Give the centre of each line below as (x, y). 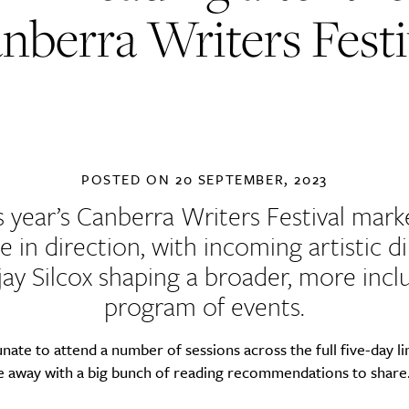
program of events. (204, 306)
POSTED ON (129, 179)
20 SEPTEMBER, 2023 (252, 179)
